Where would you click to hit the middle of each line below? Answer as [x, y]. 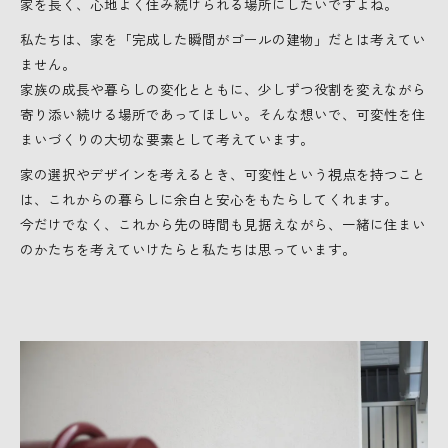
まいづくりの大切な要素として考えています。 [167, 139]
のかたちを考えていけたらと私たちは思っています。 [188, 249]
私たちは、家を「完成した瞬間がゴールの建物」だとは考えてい [223, 39]
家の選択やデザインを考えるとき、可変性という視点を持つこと [223, 174]
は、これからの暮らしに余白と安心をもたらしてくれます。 [209, 199]
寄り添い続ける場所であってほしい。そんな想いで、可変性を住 [223, 114]
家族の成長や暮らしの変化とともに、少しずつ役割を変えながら [223, 89]
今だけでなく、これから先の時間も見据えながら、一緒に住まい [223, 224]
